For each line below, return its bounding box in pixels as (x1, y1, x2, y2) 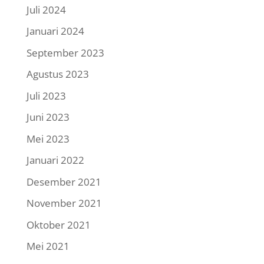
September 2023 (26, 45, 104, 60)
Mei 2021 (26, 239, 70, 253)
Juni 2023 (26, 110, 70, 124)
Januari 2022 (26, 153, 84, 167)
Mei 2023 (26, 131, 70, 146)
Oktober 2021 (26, 217, 91, 232)
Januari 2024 (26, 24, 84, 38)
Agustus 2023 (26, 67, 89, 81)
